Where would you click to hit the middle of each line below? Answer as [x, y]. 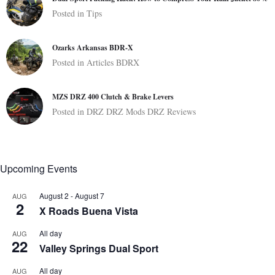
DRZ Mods [126, 112]
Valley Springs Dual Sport [99, 249]
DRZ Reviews [172, 112]
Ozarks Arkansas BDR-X [93, 48]
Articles [100, 63]
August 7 [90, 196]
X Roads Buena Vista [89, 211]
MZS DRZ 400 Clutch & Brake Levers [113, 97]
